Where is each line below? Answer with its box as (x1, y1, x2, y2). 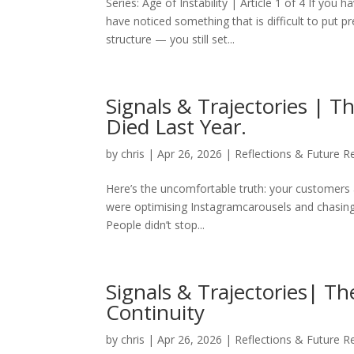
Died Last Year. (106, 112, 247, 141)
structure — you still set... (106, 32, 235, 47)
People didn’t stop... (106, 217, 205, 232)
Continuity (106, 298, 205, 326)
